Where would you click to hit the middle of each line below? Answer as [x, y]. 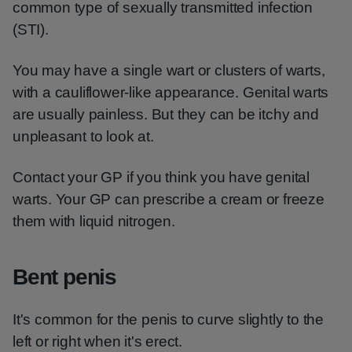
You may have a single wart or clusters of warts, [169, 70]
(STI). [31, 29]
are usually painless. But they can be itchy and [166, 114]
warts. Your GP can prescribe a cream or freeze [169, 199]
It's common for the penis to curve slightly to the [168, 319]
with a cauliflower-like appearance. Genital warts [171, 92]
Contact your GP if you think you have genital [161, 177]
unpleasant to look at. [83, 136]
